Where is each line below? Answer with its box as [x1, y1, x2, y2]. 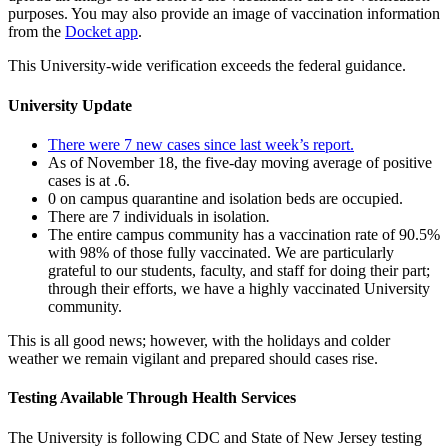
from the [8, 23, 65, 41]
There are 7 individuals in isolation [48, 208, 266, 225]
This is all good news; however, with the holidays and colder [8, 332, 390, 349]
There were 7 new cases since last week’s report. [48, 136, 354, 153]
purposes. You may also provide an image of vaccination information [8, 5, 440, 23]
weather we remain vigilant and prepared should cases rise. [8, 350, 378, 367]
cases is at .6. [48, 172, 130, 189]
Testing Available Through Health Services [8, 389, 296, 407]
